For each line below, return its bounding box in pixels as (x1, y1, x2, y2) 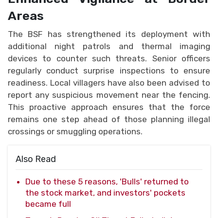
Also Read (16, 153, 56, 164)
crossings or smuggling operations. (8, 126, 143, 136)
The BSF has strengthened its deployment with (8, 29, 210, 39)
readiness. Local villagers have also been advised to (8, 77, 210, 88)
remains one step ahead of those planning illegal (8, 114, 210, 124)
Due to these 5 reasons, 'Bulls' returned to (25, 176, 189, 186)
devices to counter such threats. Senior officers (8, 53, 210, 63)
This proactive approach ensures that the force (8, 102, 210, 112)
